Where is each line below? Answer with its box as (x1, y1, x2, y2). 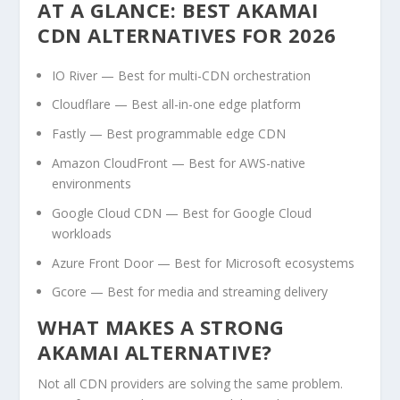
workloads (52, 224, 112, 242)
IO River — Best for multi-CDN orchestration (52, 66, 312, 84)
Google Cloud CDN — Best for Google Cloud (52, 204, 312, 221)
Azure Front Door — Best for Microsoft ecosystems (52, 254, 355, 271)
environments (52, 175, 132, 193)
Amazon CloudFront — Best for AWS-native (52, 154, 306, 172)
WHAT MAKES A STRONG (37, 313, 285, 341)
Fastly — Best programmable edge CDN (52, 125, 287, 143)
